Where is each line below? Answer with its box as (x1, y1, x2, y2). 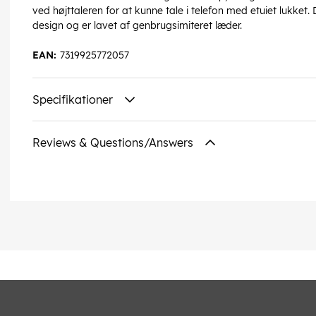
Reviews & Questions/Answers (32, 135, 196, 150)
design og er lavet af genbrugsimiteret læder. (32, 19, 242, 32)
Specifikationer (32, 92, 116, 107)
